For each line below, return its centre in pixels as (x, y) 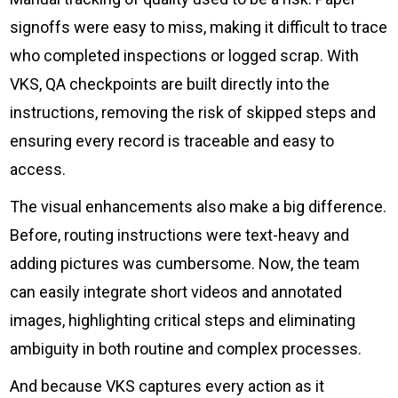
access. (38, 169)
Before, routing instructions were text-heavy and (180, 235)
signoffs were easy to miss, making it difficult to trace (199, 27)
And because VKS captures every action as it (167, 386)
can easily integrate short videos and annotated (176, 291)
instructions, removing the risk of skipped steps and (193, 112)
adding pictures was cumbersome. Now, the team (185, 263)
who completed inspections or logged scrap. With (185, 55)
